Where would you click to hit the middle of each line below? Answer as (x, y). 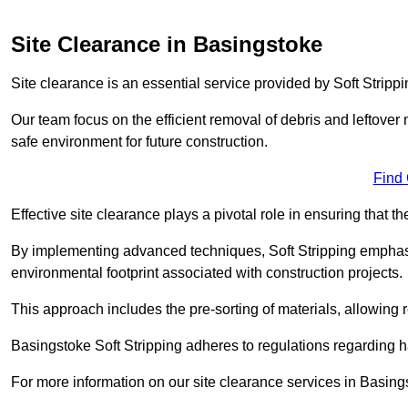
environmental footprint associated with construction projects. (207, 272)
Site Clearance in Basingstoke (167, 44)
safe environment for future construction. (139, 141)
